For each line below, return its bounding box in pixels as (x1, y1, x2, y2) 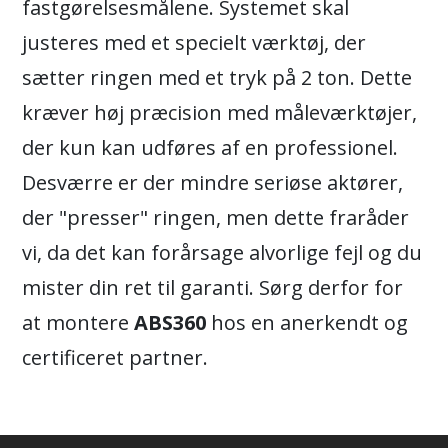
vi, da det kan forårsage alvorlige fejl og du (22, 239, 422, 267)
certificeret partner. (22, 344, 208, 372)
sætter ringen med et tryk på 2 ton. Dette (22, 64, 412, 92)
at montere (22, 309, 134, 337)
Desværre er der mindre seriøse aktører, (22, 169, 403, 197)
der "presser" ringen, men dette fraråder (22, 204, 409, 232)
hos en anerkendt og (206, 309, 408, 337)
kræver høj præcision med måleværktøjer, (22, 99, 417, 127)
